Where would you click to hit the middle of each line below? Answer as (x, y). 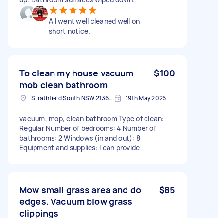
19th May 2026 (146, 98)
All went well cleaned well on (94, 21)
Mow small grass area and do (81, 190)
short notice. (70, 31)
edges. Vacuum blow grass (76, 201)
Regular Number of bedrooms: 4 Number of (88, 128)
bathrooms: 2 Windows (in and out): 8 (80, 138)
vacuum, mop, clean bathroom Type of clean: (92, 118)
